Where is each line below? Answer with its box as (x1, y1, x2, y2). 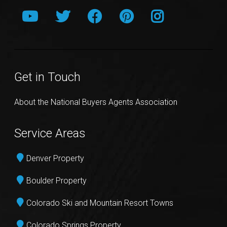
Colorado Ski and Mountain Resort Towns (26, 198, 174, 208)
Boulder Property (26, 175, 87, 185)
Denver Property (26, 153, 85, 163)
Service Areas (14, 126, 86, 140)
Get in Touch (14, 70, 81, 85)
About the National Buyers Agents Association (14, 97, 178, 107)
